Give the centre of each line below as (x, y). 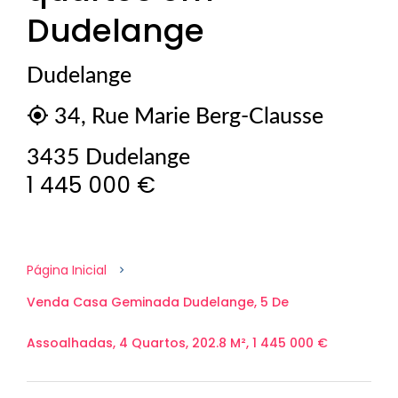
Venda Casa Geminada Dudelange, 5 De (158, 302)
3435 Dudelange (108, 158)
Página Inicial (67, 270)
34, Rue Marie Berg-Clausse (186, 117)
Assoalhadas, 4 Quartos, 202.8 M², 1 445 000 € (177, 343)
